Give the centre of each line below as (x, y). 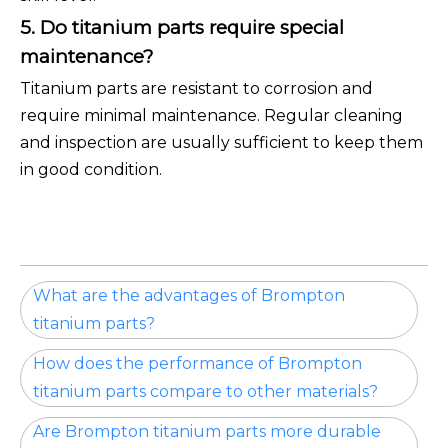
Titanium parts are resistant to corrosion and (196, 89)
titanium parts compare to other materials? (205, 392)
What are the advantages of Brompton (189, 296)
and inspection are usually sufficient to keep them (221, 143)
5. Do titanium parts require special (182, 28)
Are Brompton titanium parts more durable (207, 432)
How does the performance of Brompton (197, 364)
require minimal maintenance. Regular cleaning (211, 116)
